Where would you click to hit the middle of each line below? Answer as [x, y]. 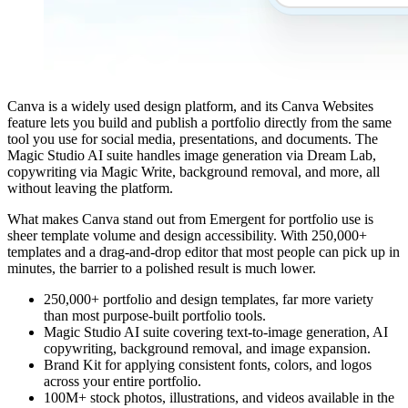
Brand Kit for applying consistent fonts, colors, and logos [208, 365]
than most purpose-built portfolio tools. [155, 316]
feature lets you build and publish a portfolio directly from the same [199, 123]
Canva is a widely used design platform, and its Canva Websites [190, 107]
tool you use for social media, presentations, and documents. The [193, 139]
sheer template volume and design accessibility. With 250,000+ [187, 236]
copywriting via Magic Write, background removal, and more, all [194, 172]
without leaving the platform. [90, 189]
